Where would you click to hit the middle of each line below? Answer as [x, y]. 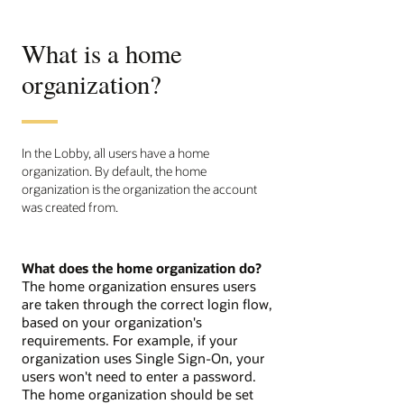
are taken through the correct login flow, [147, 304]
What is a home [102, 53]
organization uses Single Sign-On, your [143, 358]
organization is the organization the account [139, 188]
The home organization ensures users [139, 286]
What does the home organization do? [142, 268]
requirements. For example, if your [130, 340]
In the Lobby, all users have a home [115, 152]
